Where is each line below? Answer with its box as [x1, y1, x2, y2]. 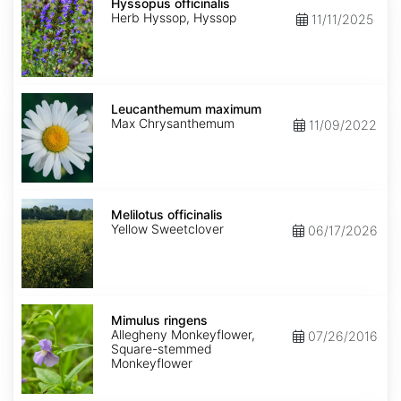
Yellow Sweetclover [111, 221, 224, 237]
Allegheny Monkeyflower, [111, 327, 255, 343]
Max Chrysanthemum [111, 115, 235, 132]
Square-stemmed [111, 341, 212, 357]
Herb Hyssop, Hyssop [111, 10, 236, 26]
